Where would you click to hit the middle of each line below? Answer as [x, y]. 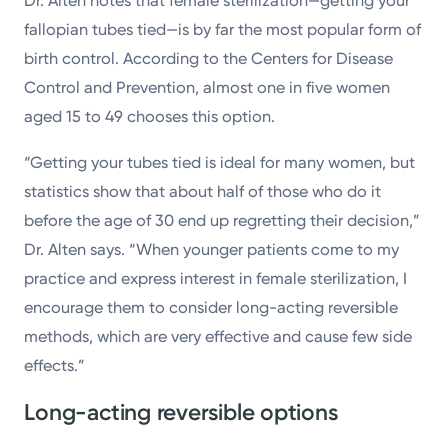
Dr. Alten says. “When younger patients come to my [212, 249]
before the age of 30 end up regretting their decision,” [222, 220]
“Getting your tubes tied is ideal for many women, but [220, 162]
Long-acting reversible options [181, 412]
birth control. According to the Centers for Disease [209, 59]
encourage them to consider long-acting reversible [211, 307]
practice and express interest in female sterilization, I [216, 278]
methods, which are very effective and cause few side [218, 336]
